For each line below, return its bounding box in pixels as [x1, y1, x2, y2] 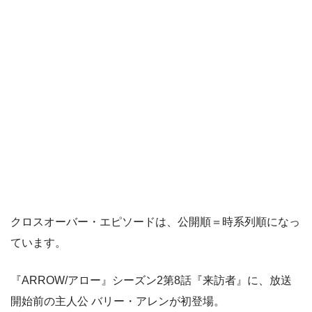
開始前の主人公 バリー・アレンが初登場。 [10, 295, 225, 308]
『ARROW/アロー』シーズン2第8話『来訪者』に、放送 [10, 274, 292, 287]
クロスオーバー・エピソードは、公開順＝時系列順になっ [10, 216, 300, 228]
